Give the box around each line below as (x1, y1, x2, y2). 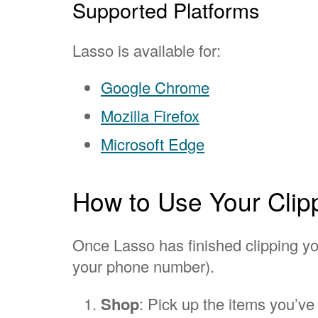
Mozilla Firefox (101, 104, 199, 127)
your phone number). (72, 255, 214, 278)
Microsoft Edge (101, 133, 204, 155)
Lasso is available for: (72, 39, 221, 62)
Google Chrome (101, 76, 209, 99)
